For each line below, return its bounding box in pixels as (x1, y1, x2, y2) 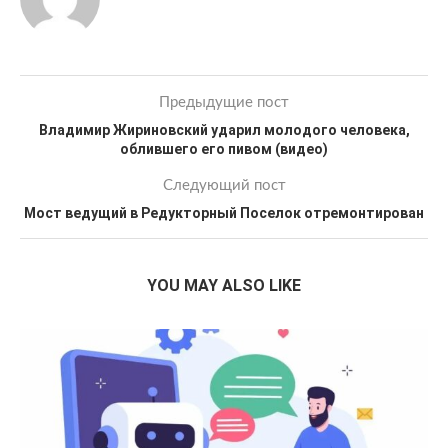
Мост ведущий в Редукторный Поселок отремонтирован (24, 205, 424, 221)
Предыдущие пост (159, 95, 289, 110)
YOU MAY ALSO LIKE (147, 276, 301, 295)
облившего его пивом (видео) (120, 141, 328, 157)
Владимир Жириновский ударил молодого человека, (38, 122, 410, 138)
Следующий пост (162, 178, 286, 193)
